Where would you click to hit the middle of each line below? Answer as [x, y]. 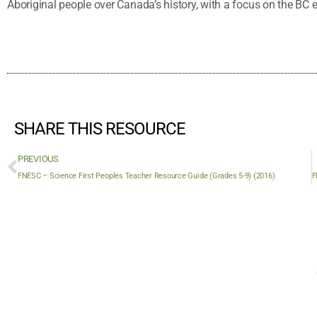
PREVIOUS [38, 158]
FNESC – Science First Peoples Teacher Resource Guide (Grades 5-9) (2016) [146, 175]
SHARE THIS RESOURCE [100, 129]
